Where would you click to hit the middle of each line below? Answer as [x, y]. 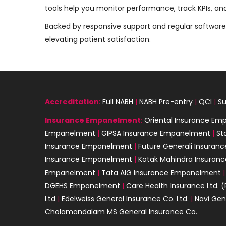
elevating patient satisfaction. [98, 39]
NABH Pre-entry [166, 102]
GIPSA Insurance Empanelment [156, 133]
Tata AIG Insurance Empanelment [161, 172]
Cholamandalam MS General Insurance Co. [121, 212]
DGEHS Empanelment [82, 185]
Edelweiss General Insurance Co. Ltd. [126, 199]
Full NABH [118, 102]
